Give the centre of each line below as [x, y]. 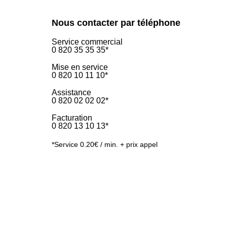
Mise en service [80, 67]
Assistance [71, 93]
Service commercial [87, 42]
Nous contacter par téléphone [116, 23]
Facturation [72, 118]
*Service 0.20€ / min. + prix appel [105, 145]
